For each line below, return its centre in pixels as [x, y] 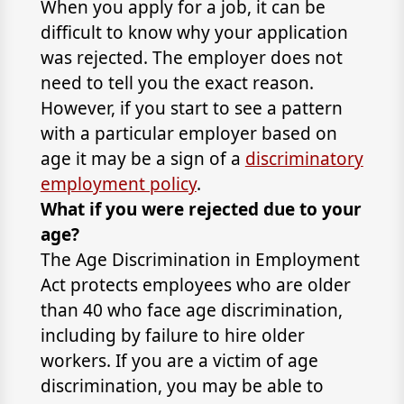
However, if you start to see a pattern [191, 108]
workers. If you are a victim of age [179, 361]
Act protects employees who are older [195, 285]
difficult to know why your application [194, 32]
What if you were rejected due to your [201, 209]
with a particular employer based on [188, 133]
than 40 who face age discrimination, [191, 310]
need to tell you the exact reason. [177, 83]
